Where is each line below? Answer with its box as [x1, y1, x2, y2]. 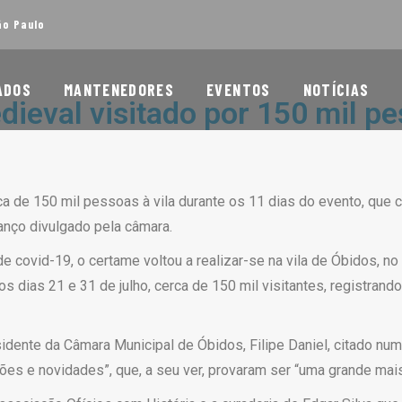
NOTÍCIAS [302, 80, 370, 100]
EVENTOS [206, 80, 271, 100]
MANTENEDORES [63, 80, 175, 100]
